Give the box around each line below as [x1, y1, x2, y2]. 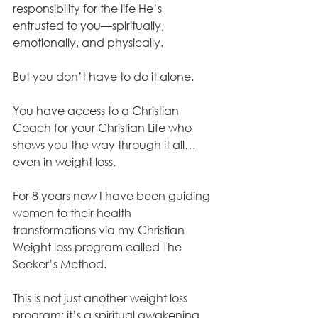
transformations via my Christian [13, 222, 187, 238]
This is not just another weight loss [13, 290, 190, 306]
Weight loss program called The [13, 239, 185, 255]
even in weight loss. [13, 154, 116, 170]
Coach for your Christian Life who [13, 120, 194, 136]
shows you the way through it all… [13, 137, 196, 153]
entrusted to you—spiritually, [13, 18, 167, 33]
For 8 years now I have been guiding [13, 188, 213, 204]
